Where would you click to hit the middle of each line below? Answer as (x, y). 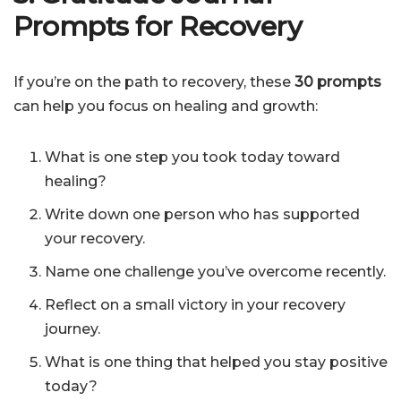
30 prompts (338, 82)
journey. (73, 329)
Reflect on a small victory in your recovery (195, 305)
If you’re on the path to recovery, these (154, 82)
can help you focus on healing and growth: (166, 107)
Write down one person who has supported (202, 215)
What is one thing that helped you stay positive (216, 363)
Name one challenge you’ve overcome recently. (215, 272)
